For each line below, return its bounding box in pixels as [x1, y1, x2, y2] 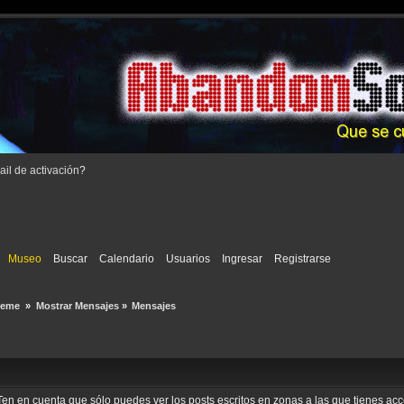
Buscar [53, 253, 88, 265]
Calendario [99, 253, 155, 265]
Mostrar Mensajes [35, 299, 119, 311]
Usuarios [166, 253, 211, 265]
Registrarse [274, 253, 332, 265]
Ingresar [222, 253, 263, 265]
